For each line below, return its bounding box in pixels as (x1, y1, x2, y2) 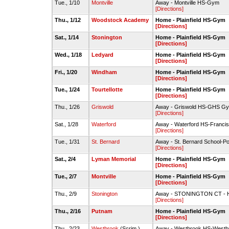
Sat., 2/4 (55, 156, 77, 162)
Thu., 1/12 (55, 17, 82, 23)
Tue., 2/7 (55, 173, 78, 179)
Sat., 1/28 (55, 121, 80, 127)
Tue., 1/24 (55, 86, 81, 93)
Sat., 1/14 (55, 34, 80, 40)
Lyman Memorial (91, 156, 136, 162)
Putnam (91, 208, 112, 214)
